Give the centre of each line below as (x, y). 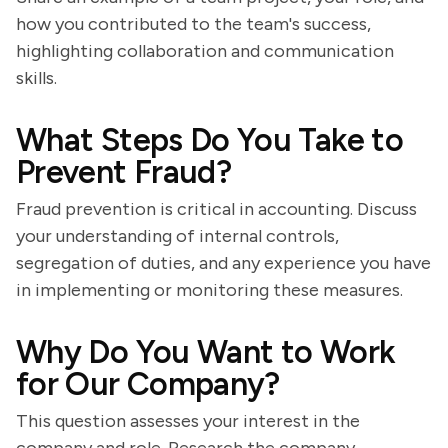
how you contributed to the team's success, (193, 24)
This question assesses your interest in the (188, 421)
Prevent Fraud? (124, 172)
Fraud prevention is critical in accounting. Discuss (216, 209)
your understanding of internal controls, (177, 236)
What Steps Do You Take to (209, 140)
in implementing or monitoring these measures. (209, 290)
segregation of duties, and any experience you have (223, 263)
